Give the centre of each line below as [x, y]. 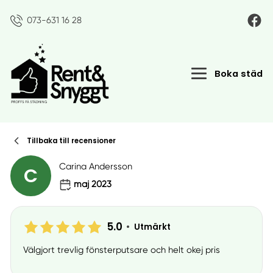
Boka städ [239, 74]
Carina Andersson [96, 166]
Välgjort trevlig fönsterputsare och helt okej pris [121, 250]
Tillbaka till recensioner [71, 141]
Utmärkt [153, 227]
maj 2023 [92, 184]
